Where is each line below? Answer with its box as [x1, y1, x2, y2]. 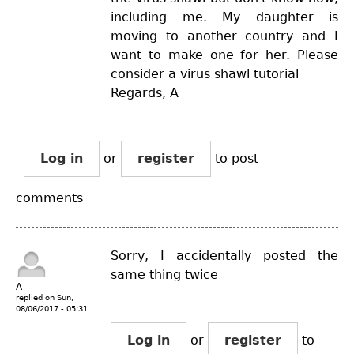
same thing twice [111, 266, 218, 282]
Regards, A [111, 85, 179, 100]
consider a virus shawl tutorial [111, 66, 299, 81]
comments [16, 190, 83, 205]
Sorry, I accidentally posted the [111, 247, 338, 263]
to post [211, 150, 258, 166]
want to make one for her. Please [111, 47, 338, 62]
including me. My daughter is [111, 9, 338, 24]
